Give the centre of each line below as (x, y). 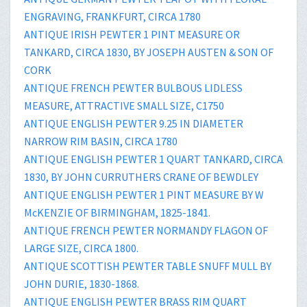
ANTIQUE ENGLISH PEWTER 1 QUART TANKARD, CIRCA (153, 159)
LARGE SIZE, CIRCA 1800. (81, 248)
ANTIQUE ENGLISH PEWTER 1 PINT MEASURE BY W (144, 194)
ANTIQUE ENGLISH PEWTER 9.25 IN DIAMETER (134, 123)
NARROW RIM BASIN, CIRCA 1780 (101, 141)
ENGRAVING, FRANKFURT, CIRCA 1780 (112, 16)
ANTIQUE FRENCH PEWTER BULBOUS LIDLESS (133, 87)
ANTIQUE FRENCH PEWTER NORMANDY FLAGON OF (146, 230)
